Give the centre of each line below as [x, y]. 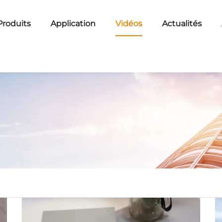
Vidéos [129, 24]
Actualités [182, 24]
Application [73, 24]
